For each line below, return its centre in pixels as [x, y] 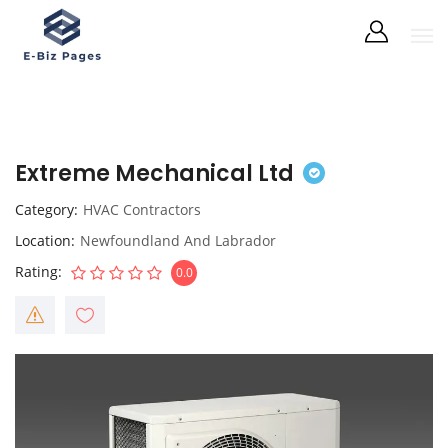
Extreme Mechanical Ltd [154, 173]
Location [43, 240]
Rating [36, 271]
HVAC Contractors [142, 209]
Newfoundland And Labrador [178, 240]
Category [44, 209]
